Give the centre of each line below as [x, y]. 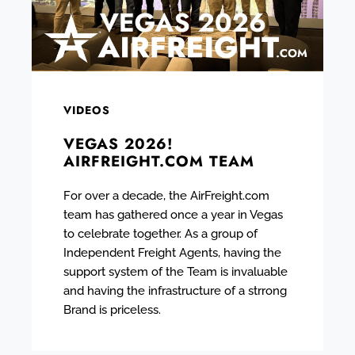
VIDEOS [87, 110]
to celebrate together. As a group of [160, 233]
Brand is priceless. [112, 309]
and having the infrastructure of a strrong [175, 290]
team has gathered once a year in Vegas [173, 214]
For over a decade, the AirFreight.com [166, 195]
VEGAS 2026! [118, 143]
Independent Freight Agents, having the [172, 252]
